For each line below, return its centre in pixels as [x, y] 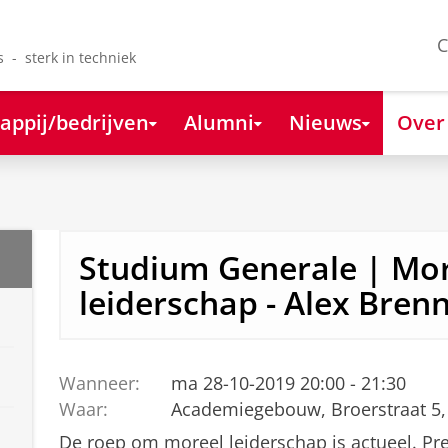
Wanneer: [99, 382]
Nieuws [325, 121]
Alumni [218, 121]
